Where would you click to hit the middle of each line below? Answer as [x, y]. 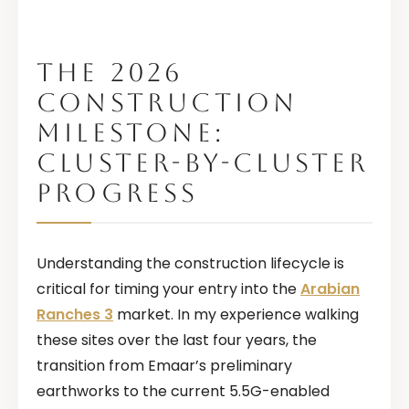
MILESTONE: [131, 133]
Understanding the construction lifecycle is [190, 264]
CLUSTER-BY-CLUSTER [203, 163]
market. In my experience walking [236, 315]
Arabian [330, 289]
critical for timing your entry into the [168, 289]
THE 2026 [110, 73]
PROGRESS [118, 193]
